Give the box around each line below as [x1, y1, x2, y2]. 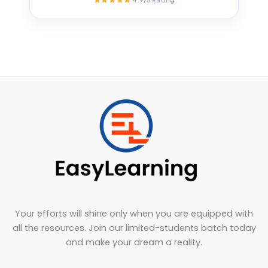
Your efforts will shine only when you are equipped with [15, 207, 253, 220]
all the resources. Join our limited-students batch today [12, 221, 256, 234]
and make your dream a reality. [66, 236, 202, 248]
